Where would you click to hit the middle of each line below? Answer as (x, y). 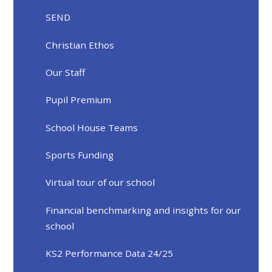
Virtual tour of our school (100, 182)
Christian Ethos (80, 45)
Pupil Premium (79, 100)
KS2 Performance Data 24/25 (110, 253)
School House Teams (92, 127)
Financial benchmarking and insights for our (144, 210)
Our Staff (66, 72)
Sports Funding (80, 155)
